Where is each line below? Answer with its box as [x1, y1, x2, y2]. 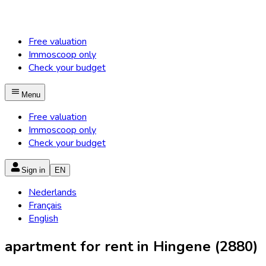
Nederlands [28, 186, 77, 199]
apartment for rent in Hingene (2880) [5, 236, 258, 256]
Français [28, 199, 62, 212]
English [28, 212, 58, 225]
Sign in [21, 166, 45, 175]
